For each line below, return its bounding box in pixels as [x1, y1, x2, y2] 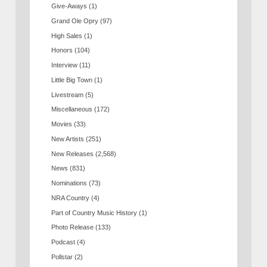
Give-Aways [51, 2, 88, 10]
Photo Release [51, 223, 94, 231]
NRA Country [51, 194, 90, 201]
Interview [51, 61, 78, 69]
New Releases [51, 150, 94, 157]
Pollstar [51, 253, 73, 260]
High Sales [51, 32, 83, 39]
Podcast [51, 238, 76, 246]
